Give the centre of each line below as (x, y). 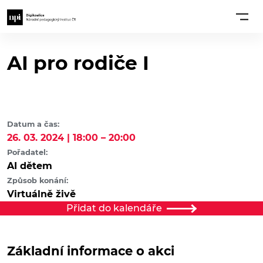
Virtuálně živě (41, 194)
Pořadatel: (27, 153)
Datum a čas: (33, 124)
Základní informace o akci (91, 251)
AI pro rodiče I (78, 63)
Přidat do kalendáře (114, 208)
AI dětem (30, 166)
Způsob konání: (38, 181)
